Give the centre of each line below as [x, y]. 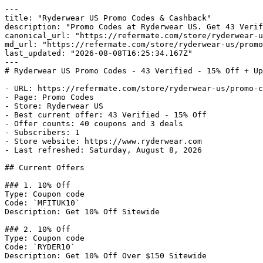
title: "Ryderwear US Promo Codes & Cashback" [108, 18]
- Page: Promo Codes [49, 97]
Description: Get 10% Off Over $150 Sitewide [106, 256]
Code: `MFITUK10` [42, 203]
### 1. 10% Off [38, 185]
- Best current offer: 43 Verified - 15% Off [106, 115]
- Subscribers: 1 [42, 132]
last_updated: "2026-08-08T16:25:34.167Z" [99, 53]
